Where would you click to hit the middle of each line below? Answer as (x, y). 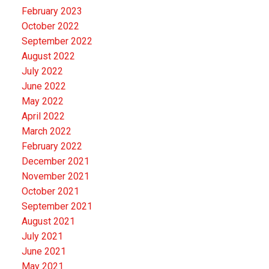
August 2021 (48, 221)
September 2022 (57, 41)
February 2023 (52, 11)
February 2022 (52, 146)
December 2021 (55, 161)
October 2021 (50, 191)
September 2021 (57, 206)
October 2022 (50, 26)
